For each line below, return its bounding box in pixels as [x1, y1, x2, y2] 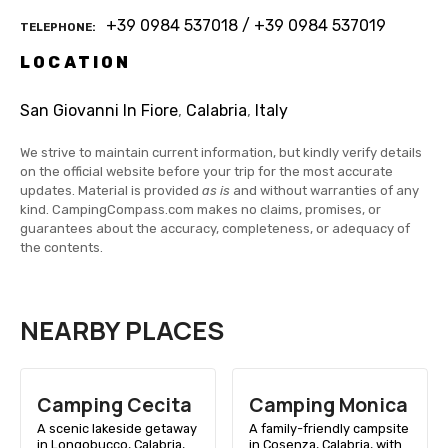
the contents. [20, 240, 103, 256]
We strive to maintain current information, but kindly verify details [20, 145, 422, 161]
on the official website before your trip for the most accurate [20, 164, 393, 180]
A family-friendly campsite [248, 420, 409, 436]
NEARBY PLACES [20, 312, 224, 348]
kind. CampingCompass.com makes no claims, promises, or [20, 202, 381, 218]
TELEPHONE [20, 21, 92, 35]
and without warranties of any [230, 183, 419, 199]
